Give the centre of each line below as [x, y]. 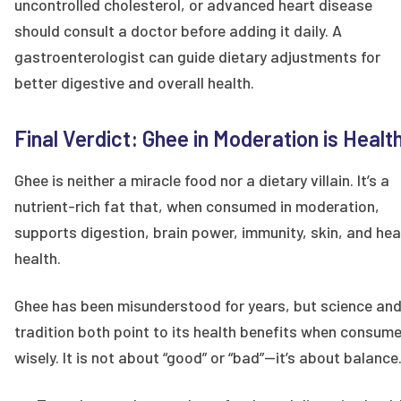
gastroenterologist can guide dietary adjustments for [197, 56]
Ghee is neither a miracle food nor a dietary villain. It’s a [202, 180]
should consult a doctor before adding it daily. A [178, 30]
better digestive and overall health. [134, 82]
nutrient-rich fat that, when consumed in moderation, [197, 206]
